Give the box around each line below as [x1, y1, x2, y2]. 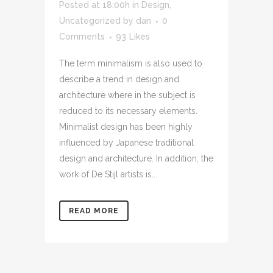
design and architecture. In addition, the [59, 153, 213, 163]
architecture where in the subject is [59, 90, 196, 100]
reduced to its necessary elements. [59, 105, 197, 116]
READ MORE [69, 206, 119, 215]
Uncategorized [59, 15, 121, 26]
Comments [59, 31, 105, 41]
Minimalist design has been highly [59, 121, 193, 132]
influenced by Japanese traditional [59, 137, 194, 147]
